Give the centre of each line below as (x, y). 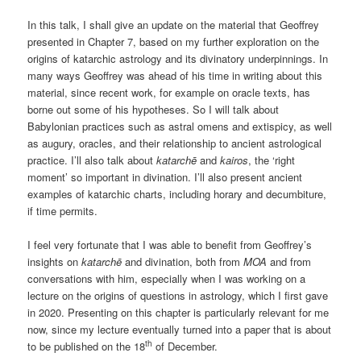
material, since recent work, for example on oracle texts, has (169, 92)
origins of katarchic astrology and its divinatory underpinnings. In (178, 58)
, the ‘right (272, 160)
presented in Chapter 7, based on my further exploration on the (174, 41)
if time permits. (63, 210)
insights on (55, 261)
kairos (234, 160)
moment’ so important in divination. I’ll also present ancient (165, 176)
